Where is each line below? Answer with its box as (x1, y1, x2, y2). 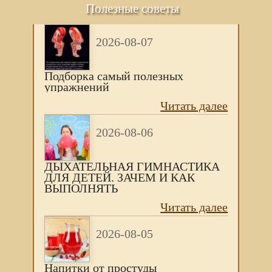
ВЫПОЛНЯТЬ (44, 182, 118, 195)
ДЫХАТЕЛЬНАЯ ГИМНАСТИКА (44, 160, 220, 173)
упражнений (44, 80, 109, 93)
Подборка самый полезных (44, 69, 183, 83)
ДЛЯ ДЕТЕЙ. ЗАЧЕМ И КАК (44, 171, 195, 184)
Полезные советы (86, 1, 179, 16)
